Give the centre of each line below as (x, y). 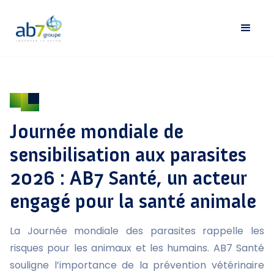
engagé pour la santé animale (133, 201)
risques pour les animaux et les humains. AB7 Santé (137, 248)
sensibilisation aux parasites (128, 155)
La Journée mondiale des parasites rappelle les (137, 231)
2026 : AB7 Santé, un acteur (128, 178)
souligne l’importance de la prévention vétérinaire (137, 265)
